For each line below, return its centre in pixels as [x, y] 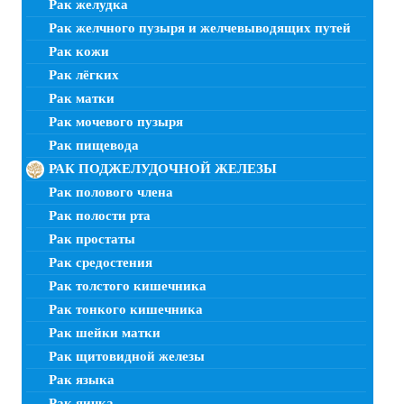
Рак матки [82, 99]
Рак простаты [92, 239]
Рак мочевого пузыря [116, 122]
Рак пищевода [94, 146]
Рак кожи [79, 52]
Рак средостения [101, 263]
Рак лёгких [84, 75]
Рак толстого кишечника [128, 286]
